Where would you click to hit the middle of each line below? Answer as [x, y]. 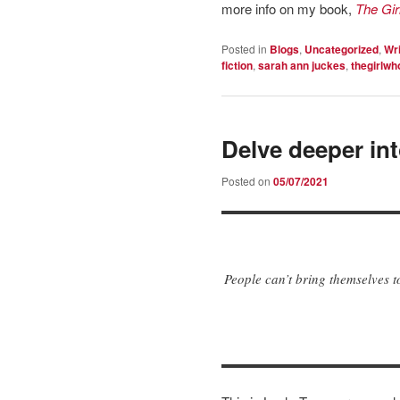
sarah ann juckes [302, 66]
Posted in [244, 49]
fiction [237, 66]
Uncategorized [342, 50]
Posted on [247, 180]
